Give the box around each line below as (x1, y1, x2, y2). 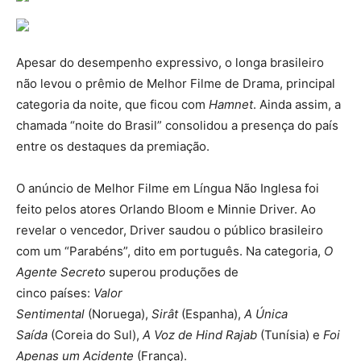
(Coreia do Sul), (48, 326, 143, 342)
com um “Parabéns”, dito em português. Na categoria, (16, 243, 324, 259)
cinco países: (16, 284, 93, 301)
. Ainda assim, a (253, 96, 341, 112)
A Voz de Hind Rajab (143, 326, 257, 342)
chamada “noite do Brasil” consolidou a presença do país (16, 117, 338, 133)
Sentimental (16, 305, 85, 322)
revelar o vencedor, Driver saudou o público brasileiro (16, 222, 323, 238)
